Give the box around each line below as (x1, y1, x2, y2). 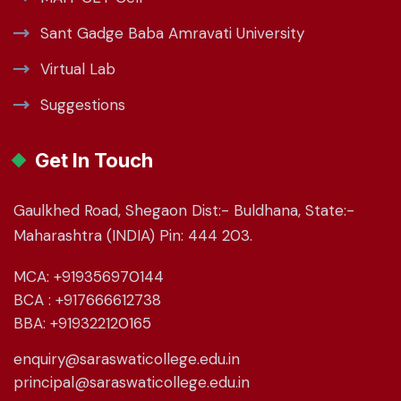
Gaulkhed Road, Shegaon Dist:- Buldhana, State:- (13, 200, 354, 220)
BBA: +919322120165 (13, 312, 151, 333)
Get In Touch (35, 148, 153, 172)
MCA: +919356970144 (13, 266, 164, 286)
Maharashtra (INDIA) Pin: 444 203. (13, 225, 252, 245)
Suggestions (40, 94, 125, 115)
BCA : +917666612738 (13, 289, 161, 310)
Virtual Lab (40, 58, 115, 79)
